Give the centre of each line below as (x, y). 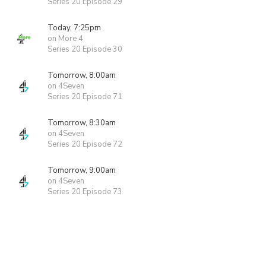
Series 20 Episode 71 (85, 97)
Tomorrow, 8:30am (82, 123)
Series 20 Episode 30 (85, 49)
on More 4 (65, 39)
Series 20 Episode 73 (85, 192)
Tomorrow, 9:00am (82, 170)
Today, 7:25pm (74, 28)
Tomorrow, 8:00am (82, 75)
